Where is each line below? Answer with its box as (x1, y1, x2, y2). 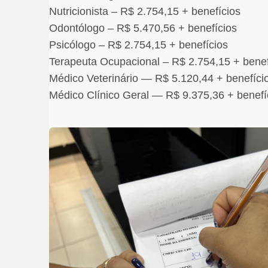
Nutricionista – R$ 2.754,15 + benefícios (49, 5, 240, 17)
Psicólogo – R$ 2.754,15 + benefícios (49, 38, 228, 51)
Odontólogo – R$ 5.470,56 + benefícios (49, 22, 237, 34)
